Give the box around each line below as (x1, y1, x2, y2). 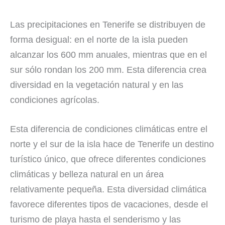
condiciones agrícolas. (10, 94, 99, 105)
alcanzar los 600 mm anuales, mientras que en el (10, 49, 207, 60)
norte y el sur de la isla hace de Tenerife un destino (10, 139, 214, 150)
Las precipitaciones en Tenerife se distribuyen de (10, 19, 205, 30)
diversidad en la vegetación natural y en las (10, 79, 183, 90)
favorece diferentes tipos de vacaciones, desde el (10, 199, 208, 210)
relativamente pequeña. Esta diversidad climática (10, 184, 206, 195)
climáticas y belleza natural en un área (10, 169, 164, 180)
